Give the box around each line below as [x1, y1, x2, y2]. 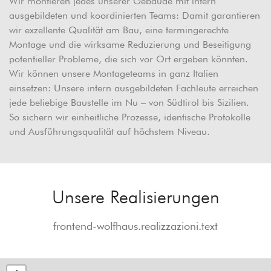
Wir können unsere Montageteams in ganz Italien [9, 68, 218, 80]
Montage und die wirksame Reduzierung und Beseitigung [9, 39, 251, 51]
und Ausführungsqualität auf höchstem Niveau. [9, 126, 210, 138]
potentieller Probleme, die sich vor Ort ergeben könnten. [9, 53, 248, 65]
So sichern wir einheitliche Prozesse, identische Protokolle [9, 111, 250, 123]
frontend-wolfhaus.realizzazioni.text [53, 220, 218, 233]
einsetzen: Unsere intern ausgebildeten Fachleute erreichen [9, 82, 258, 94]
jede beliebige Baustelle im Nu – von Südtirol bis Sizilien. [9, 97, 249, 109]
